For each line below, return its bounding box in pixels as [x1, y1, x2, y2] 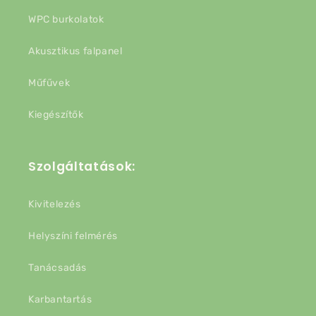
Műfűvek [28, 77, 71, 89]
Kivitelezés [28, 198, 81, 210]
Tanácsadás [28, 262, 87, 274]
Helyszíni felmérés [28, 230, 118, 242]
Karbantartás [28, 293, 92, 305]
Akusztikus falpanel [28, 45, 123, 57]
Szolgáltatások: [28, 158, 135, 175]
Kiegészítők [28, 109, 84, 121]
